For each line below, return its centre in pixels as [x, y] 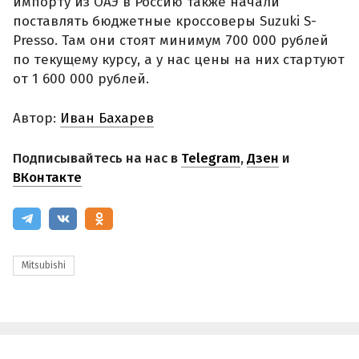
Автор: [36, 119]
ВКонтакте [47, 177]
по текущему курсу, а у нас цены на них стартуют [179, 59]
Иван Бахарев [107, 119]
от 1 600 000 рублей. [81, 79]
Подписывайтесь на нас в [97, 158]
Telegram [211, 158]
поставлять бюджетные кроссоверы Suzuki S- [165, 21]
